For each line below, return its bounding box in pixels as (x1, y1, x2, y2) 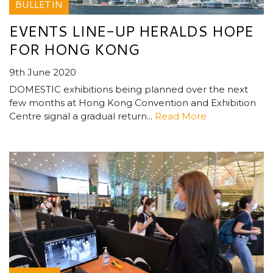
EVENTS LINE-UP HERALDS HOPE (9, 21, 253, 42)
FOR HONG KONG (9, 39, 140, 60)
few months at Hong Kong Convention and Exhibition (9, 97, 256, 109)
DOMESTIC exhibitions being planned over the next (9, 83, 248, 96)
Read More (155, 110, 207, 122)
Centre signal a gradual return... (9, 110, 155, 122)
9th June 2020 (9, 66, 76, 79)
